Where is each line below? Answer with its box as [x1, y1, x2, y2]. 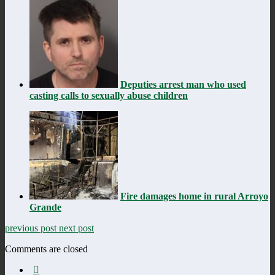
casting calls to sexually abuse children [29, 90, 188, 101]
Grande [29, 201, 61, 212]
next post [59, 222, 94, 233]
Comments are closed [5, 243, 88, 254]
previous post [5, 222, 59, 233]
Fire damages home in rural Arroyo [120, 190, 268, 201]
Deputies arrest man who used [120, 79, 246, 90]
